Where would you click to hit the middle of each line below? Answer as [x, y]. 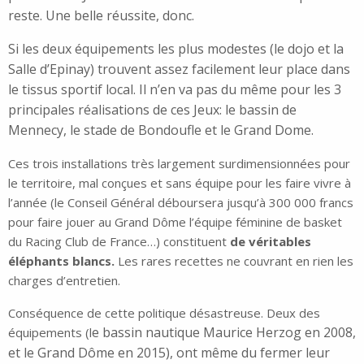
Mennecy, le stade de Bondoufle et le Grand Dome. [162, 130]
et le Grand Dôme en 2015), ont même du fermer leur [169, 353]
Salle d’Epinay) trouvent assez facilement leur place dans [179, 69]
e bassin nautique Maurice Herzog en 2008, [224, 333]
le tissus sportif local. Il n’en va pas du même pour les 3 [175, 90]
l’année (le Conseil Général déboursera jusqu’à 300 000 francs [181, 203]
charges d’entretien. [64, 281]
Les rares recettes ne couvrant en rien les [234, 261]
